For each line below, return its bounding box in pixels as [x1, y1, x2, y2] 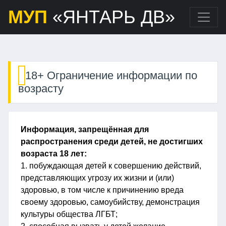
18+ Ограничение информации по [25, 69, 197, 82]
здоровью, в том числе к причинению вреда [21, 186, 184, 194]
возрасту [18, 82, 64, 95]
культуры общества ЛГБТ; [21, 210, 118, 218]
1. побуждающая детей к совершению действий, [21, 161, 201, 170]
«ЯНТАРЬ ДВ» [52, 7, 175, 27]
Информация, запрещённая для [21, 125, 149, 134]
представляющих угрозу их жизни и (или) [21, 174, 174, 182]
